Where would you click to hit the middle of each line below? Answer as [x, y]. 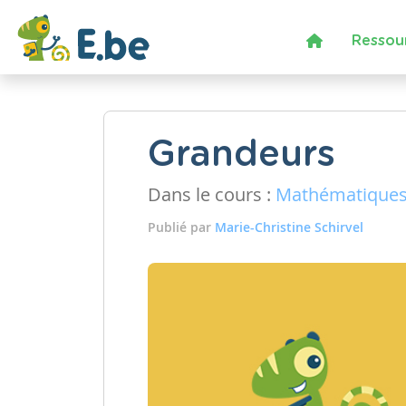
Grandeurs [242, 155]
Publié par [181, 227]
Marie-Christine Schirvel [289, 227]
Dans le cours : [212, 194]
